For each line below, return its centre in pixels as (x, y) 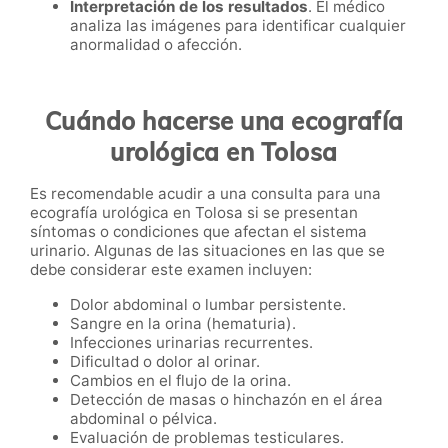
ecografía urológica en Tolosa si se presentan (194, 212)
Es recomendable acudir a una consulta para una (205, 193)
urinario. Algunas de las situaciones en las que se (207, 250)
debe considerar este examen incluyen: (171, 269)
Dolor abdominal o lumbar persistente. (208, 304)
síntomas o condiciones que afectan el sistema (198, 231)
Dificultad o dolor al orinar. (165, 361)
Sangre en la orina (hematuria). (183, 323)
